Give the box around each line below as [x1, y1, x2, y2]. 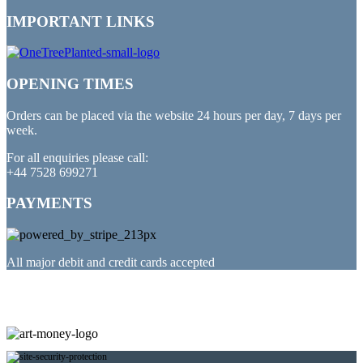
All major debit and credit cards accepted [6, 255, 215, 270]
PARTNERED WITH [6, 284, 151, 302]
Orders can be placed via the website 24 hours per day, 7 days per [6, 108, 341, 122]
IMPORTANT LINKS [6, 12, 155, 30]
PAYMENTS [6, 194, 92, 212]
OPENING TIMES [6, 75, 134, 93]
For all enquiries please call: [6, 150, 148, 164]
